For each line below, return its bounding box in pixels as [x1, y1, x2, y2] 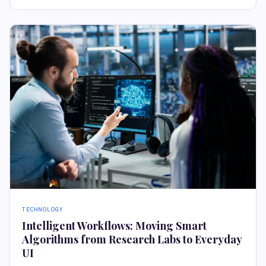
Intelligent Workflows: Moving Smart [22, 218, 207, 233]
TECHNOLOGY [22, 205, 64, 214]
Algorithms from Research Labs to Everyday [22, 232, 242, 247]
